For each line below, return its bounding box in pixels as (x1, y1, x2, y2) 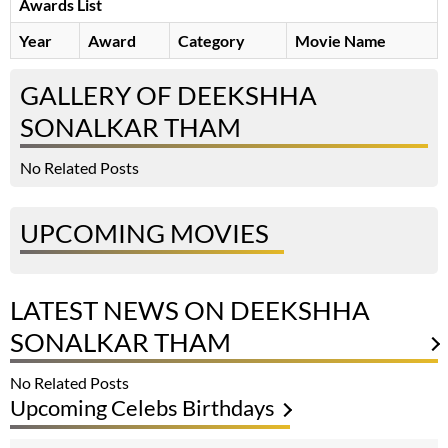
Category (178, 31, 245, 51)
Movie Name (295, 31, 386, 51)
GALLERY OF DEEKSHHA (20, 79, 317, 112)
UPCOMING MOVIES (20, 217, 269, 250)
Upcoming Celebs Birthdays (10, 394, 275, 422)
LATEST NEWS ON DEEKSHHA (10, 294, 370, 327)
